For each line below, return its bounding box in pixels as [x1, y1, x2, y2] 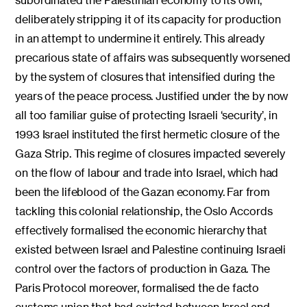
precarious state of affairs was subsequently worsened [15, 50, 291, 64]
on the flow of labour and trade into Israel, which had [15, 165, 279, 180]
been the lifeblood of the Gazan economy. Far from [15, 184, 271, 199]
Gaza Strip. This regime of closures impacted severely [15, 146, 285, 160]
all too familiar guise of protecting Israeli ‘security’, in [15, 108, 278, 122]
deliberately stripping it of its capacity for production [15, 12, 281, 26]
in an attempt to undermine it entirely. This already [15, 31, 265, 45]
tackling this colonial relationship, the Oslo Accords [15, 204, 273, 218]
